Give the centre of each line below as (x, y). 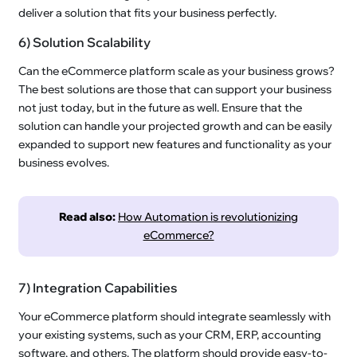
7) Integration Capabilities (98, 287)
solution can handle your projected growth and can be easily (176, 126)
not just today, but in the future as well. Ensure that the (161, 107)
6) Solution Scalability (85, 42)
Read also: (87, 216)
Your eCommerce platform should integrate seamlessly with (175, 316)
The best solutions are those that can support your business (175, 89)
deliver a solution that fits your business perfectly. (148, 12)
